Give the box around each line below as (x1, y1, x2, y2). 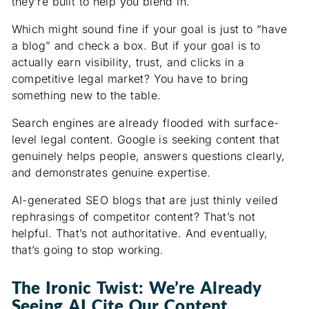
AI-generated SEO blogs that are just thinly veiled (11, 192, 279, 207)
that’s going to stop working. (11, 242, 164, 257)
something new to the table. (11, 88, 161, 102)
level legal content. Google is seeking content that (11, 132, 280, 146)
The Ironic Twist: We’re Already (11, 277, 262, 297)
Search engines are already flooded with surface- (11, 115, 279, 130)
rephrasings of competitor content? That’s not (11, 209, 255, 223)
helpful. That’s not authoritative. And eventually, (11, 226, 268, 240)
